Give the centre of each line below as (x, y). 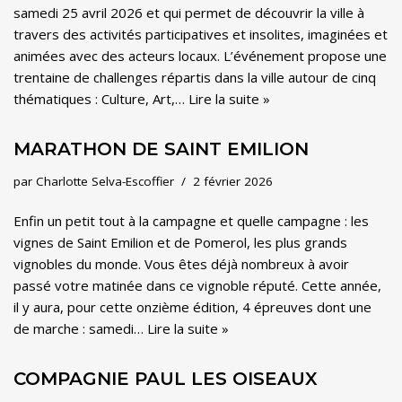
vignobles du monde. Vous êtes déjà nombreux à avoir (181, 264)
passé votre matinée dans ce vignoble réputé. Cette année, (197, 285)
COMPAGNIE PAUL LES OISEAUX (166, 379)
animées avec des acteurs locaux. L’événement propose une (200, 56)
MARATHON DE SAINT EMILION (161, 149)
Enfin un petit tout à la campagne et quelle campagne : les (191, 221)
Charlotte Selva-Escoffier (105, 181)
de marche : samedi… (80, 328)
